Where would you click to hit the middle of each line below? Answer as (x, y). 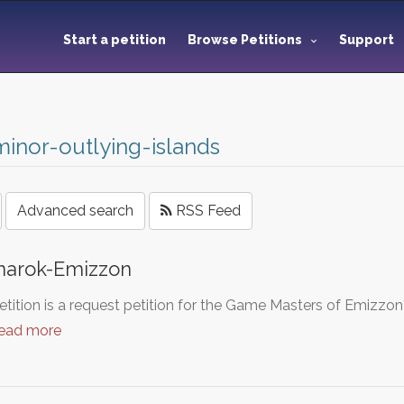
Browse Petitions (245, 40)
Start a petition (115, 40)
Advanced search (75, 211)
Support (368, 40)
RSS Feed (207, 211)
